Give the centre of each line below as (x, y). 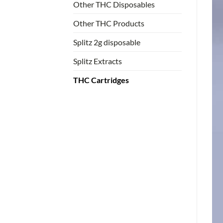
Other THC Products (109, 23)
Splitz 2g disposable (107, 42)
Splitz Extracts (98, 61)
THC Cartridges (101, 80)
